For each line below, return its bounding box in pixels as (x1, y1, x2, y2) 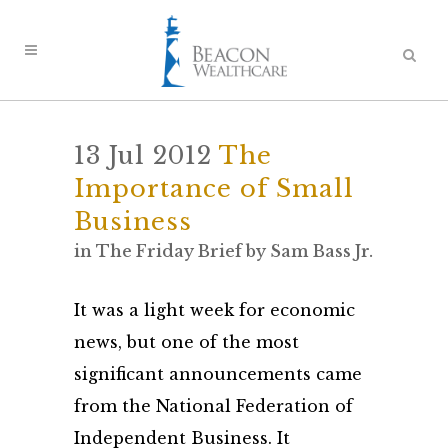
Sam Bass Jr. (270, 241, 373, 261)
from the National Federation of (74, 396, 353, 416)
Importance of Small (74, 174, 354, 203)
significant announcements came (74, 364, 362, 384)
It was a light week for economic (74, 300, 355, 320)
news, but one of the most (74, 332, 299, 352)
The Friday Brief (96, 241, 242, 261)
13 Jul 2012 (74, 141, 212, 170)
